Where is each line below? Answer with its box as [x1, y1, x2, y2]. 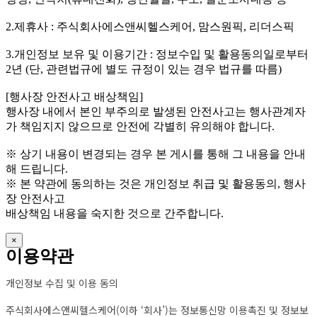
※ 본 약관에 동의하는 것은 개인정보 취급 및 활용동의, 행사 [6, 178, 306, 190]
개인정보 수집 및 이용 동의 [6, 276, 118, 291]
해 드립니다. [6, 163, 68, 175]
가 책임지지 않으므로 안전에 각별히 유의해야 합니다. [6, 120, 275, 133]
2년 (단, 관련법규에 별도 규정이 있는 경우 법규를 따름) [6, 63, 282, 76]
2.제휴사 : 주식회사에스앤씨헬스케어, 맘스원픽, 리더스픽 [6, 21, 294, 33]
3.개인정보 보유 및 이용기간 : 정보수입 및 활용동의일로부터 [6, 48, 309, 61]
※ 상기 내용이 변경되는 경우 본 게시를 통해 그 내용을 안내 [6, 148, 306, 161]
